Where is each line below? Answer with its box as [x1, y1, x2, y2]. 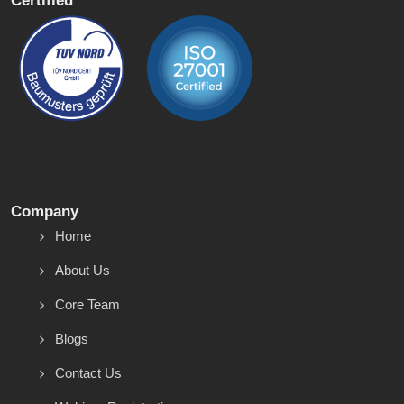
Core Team [55, 296, 120, 312]
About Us [55, 262, 110, 278]
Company [11, 202, 78, 220]
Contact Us [55, 364, 122, 381]
